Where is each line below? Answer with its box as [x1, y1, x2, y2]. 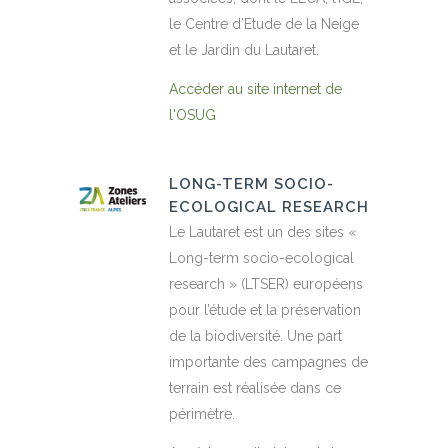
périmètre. [169, 406, 235, 423]
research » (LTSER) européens [169, 276, 363, 293]
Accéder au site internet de [169, 81, 342, 98]
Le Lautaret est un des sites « [169, 224, 356, 241]
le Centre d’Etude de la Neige [169, 16, 359, 33]
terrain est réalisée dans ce [169, 380, 341, 397]
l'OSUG [169, 107, 216, 124]
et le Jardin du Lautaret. [169, 42, 319, 59]
